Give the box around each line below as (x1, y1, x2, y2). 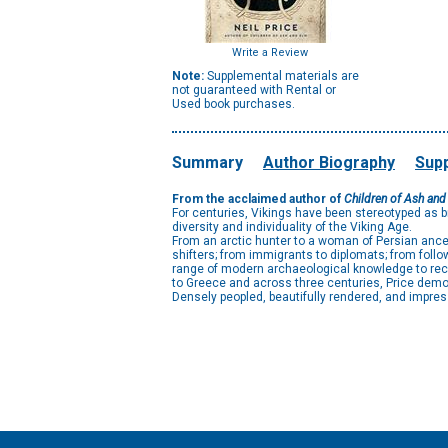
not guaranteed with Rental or (172, 83, 336, 97)
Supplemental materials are (204, 69, 359, 83)
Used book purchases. (172, 97, 295, 111)
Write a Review (232, 46, 308, 59)
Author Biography (263, 153, 395, 172)
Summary (172, 153, 243, 172)
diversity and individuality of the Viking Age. (172, 220, 415, 234)
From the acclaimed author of (172, 192, 344, 206)
